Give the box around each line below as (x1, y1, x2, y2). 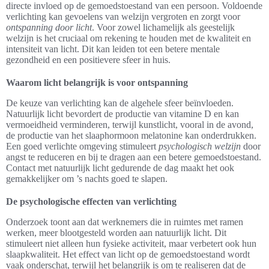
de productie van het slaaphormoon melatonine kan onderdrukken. (6, 130, 256, 141)
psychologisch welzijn (159, 141, 241, 151)
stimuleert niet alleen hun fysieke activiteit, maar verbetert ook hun (6, 238, 256, 249)
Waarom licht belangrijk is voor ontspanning (6, 77, 188, 88)
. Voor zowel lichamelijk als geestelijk (92, 22, 235, 32)
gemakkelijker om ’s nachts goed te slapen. (6, 173, 168, 184)
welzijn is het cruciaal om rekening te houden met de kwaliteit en (6, 32, 251, 43)
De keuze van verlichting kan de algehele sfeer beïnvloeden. (6, 97, 234, 108)
